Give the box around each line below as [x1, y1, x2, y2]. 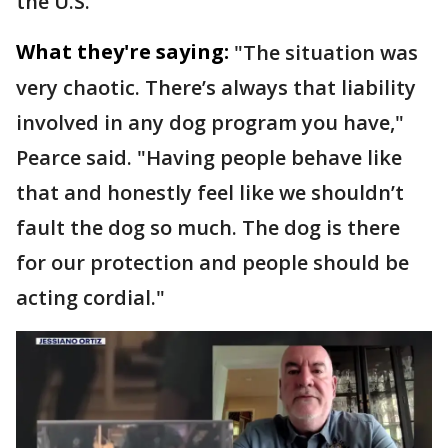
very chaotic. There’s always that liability [16, 73, 416, 101]
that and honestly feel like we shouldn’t [16, 178, 404, 206]
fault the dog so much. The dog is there [16, 213, 400, 241]
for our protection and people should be [16, 248, 409, 276]
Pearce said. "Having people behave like [16, 143, 402, 171]
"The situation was [234, 38, 418, 66]
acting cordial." [16, 283, 165, 311]
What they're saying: [16, 37, 229, 65]
